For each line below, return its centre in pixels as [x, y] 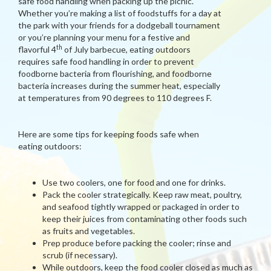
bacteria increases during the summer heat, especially [119, 86]
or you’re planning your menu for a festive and [104, 37]
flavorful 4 [37, 49]
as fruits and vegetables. [89, 231]
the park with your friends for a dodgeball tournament [119, 25]
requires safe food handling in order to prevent [106, 61]
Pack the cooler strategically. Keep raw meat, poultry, [142, 194]
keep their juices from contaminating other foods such [145, 219]
